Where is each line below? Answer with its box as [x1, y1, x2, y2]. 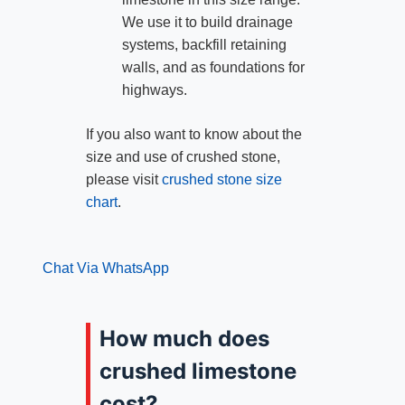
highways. [121, 82, 187, 99]
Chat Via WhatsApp [42, 260, 169, 277]
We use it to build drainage [121, 14, 293, 31]
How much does [99, 325, 269, 353]
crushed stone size [161, 172, 282, 188]
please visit [85, 172, 162, 188]
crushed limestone [99, 358, 297, 385]
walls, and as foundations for [121, 60, 305, 76]
